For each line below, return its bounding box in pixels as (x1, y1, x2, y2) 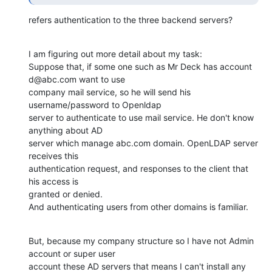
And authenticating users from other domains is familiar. (29, 201, 248, 212)
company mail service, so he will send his (29, 86, 191, 97)
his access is (29, 175, 78, 186)
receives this (29, 150, 78, 161)
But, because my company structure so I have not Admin (29, 235, 254, 246)
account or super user (29, 248, 115, 259)
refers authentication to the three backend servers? (29, 14, 233, 25)
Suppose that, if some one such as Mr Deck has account (29, 61, 252, 72)
